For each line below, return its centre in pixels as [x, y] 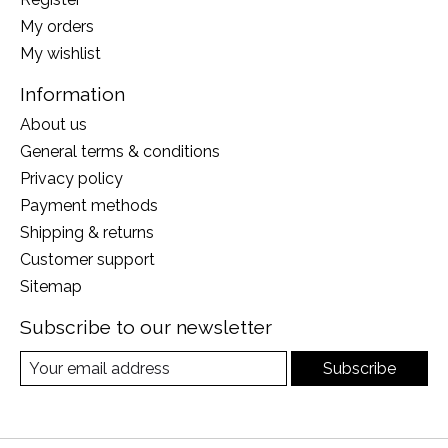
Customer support [87, 260]
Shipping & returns [87, 233]
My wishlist [60, 53]
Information [72, 93]
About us [53, 125]
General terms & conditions [120, 152]
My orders [57, 26]
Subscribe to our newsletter [146, 327]
